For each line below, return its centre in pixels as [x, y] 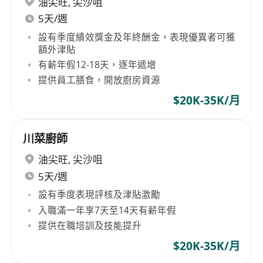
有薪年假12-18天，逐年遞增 [97, 64]
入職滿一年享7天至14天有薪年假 [107, 210]
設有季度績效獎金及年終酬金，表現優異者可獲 [137, 37]
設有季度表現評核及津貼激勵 [100, 195]
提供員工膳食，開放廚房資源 [100, 80]
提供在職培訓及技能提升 [90, 225]
